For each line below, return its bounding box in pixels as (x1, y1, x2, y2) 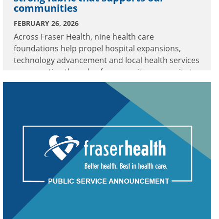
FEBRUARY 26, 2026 (14, 19, 79, 28)
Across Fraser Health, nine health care (14, 31, 154, 43)
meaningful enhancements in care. (14, 78, 141, 89)
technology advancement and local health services (14, 55, 199, 66)
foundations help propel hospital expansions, (14, 43, 181, 54)
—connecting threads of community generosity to (14, 66, 197, 78)
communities (14, 1, 78, 15)
